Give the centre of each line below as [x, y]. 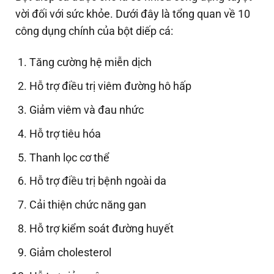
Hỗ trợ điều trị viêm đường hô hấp [111, 86]
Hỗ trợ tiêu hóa [65, 133]
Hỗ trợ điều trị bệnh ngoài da [98, 181]
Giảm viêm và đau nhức [87, 110]
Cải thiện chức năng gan [88, 205]
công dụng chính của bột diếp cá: [94, 31]
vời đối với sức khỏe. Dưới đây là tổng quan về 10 [133, 14]
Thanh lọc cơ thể [70, 157]
